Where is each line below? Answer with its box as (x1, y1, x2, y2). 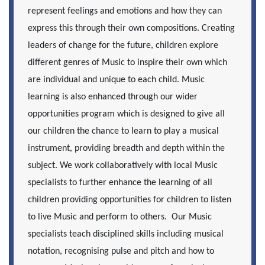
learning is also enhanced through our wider (28, 92, 198, 102)
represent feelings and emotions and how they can (28, 6, 222, 16)
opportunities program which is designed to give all (28, 109, 225, 119)
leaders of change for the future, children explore (28, 40, 218, 50)
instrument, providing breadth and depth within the (28, 143, 225, 153)
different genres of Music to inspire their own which (28, 57, 227, 67)
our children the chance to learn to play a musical (28, 126, 219, 136)
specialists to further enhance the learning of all (28, 177, 212, 188)
